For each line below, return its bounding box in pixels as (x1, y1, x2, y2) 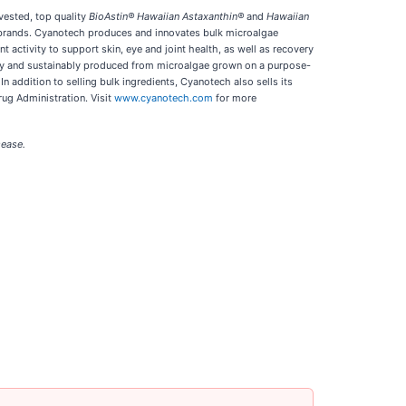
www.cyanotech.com (114, 92, 213, 104)
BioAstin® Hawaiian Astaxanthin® (89, 10, 244, 23)
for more (213, 92, 256, 104)
